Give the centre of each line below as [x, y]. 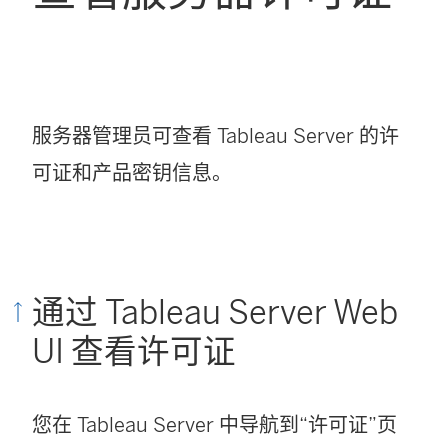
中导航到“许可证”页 [305, 425]
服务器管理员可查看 [124, 136]
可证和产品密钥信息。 [132, 173]
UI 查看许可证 [134, 352]
